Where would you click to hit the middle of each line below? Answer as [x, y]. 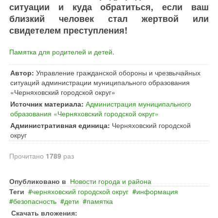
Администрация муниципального [138, 104]
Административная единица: [60, 125]
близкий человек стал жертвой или [109, 18]
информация [157, 191]
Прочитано [27, 156]
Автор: [22, 73]
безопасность [35, 201]
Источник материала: [47, 104]
